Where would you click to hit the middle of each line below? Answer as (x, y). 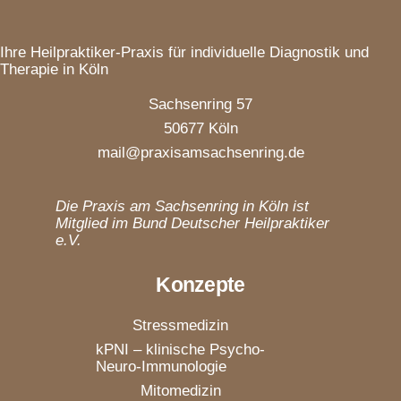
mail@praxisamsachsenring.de (200, 153)
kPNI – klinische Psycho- (181, 350)
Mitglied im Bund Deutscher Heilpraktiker (193, 224)
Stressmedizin (181, 326)
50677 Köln (200, 129)
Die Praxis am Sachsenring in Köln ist (183, 207)
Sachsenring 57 (200, 105)
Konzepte (200, 285)
